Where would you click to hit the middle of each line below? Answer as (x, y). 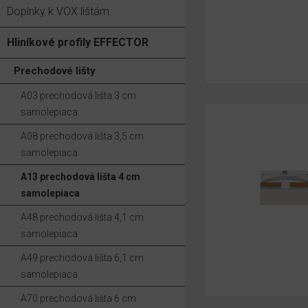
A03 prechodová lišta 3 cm (78, 96)
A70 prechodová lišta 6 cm (78, 298)
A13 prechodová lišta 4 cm (80, 177)
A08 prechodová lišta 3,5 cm (82, 136)
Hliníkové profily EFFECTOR (78, 42)
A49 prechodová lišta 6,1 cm (82, 258)
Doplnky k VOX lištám (58, 11)
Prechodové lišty (55, 71)
